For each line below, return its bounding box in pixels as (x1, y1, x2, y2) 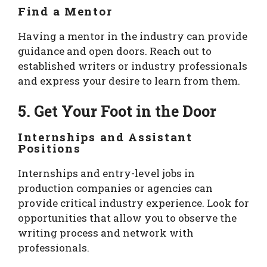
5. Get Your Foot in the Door (18, 101, 216, 122)
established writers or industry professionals (18, 58, 247, 73)
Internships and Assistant (18, 129, 193, 145)
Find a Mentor (18, 3, 113, 18)
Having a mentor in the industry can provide (18, 29, 247, 43)
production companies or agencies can (18, 181, 213, 195)
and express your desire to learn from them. (18, 73, 240, 88)
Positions (18, 141, 81, 156)
